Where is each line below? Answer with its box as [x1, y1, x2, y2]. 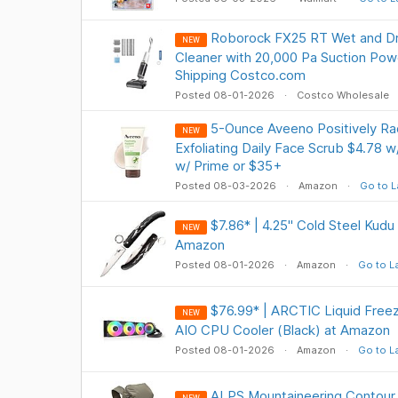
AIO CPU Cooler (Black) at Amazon [174, 322, 390, 338]
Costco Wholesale [296, 89, 389, 101]
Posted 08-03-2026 [174, 179, 279, 192]
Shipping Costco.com [174, 67, 306, 84]
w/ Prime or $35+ [174, 157, 282, 174]
